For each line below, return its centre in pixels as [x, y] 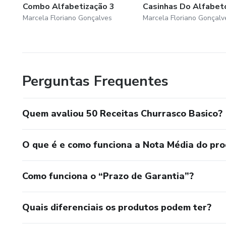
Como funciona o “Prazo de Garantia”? [108, 176]
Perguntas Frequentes [95, 81]
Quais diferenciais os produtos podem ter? [117, 207]
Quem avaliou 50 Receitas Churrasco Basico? [122, 113]
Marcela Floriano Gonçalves [67, 18]
